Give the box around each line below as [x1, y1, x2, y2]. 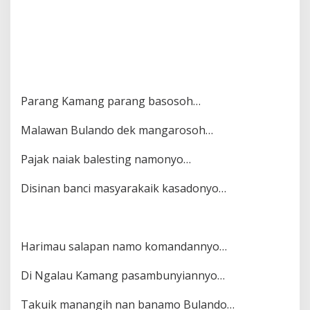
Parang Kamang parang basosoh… [21, 93, 201, 109]
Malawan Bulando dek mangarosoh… [21, 122, 213, 138]
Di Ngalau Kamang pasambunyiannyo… [21, 268, 225, 284]
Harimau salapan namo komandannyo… [21, 239, 227, 255]
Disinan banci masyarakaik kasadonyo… [21, 181, 226, 197]
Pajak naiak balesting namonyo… [21, 152, 191, 167]
